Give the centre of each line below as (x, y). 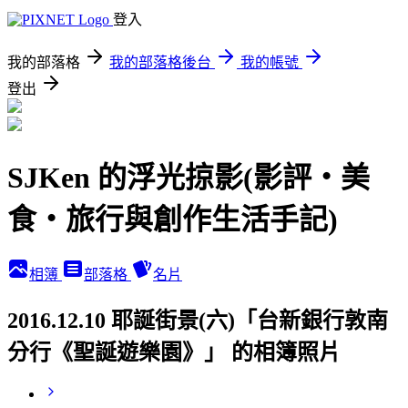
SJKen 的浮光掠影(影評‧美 (189, 178)
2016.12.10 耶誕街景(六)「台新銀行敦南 (198, 320)
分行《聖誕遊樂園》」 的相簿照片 (174, 352)
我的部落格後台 (160, 62)
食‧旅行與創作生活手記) (173, 220)
